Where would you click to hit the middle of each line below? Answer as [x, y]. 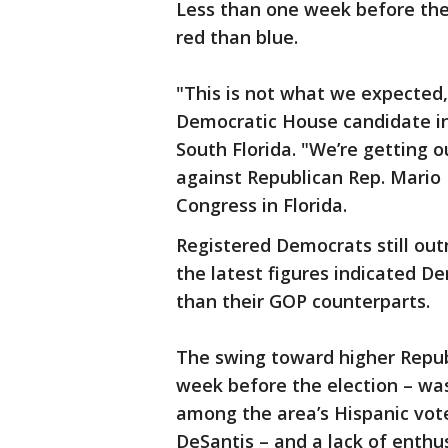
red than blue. [237, 37]
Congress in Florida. [261, 205]
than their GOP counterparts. [303, 301]
